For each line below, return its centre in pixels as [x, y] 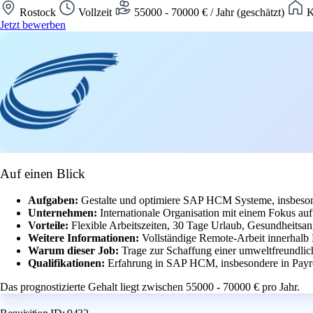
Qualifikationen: [68, 263]
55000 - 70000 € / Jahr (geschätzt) [209, 12]
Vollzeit [95, 12]
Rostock [38, 12]
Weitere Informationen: [85, 238]
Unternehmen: [64, 213]
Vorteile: [50, 226]
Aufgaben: [54, 201]
